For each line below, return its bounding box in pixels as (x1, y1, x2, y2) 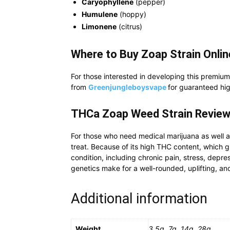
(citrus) (117, 22, 142, 31)
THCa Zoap (71, 107, 128, 120)
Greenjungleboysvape (88, 83, 168, 91)
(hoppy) (118, 10, 146, 18)
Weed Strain (128, 107, 193, 120)
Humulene (82, 10, 118, 18)
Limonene (82, 22, 117, 31)
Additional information (71, 190, 207, 207)
